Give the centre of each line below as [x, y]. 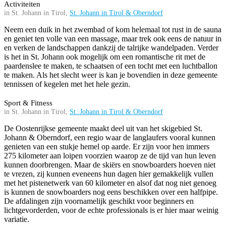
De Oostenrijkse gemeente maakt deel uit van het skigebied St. [103, 129]
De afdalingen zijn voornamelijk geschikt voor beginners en [99, 201]
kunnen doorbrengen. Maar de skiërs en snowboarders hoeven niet [110, 165]
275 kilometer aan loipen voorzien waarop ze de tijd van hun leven [110, 156]
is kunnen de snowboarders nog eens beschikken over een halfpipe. [111, 192]
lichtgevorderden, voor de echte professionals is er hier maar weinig [111, 210]
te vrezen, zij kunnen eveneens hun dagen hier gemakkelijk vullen [109, 174]
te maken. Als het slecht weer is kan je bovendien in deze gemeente [111, 75]
